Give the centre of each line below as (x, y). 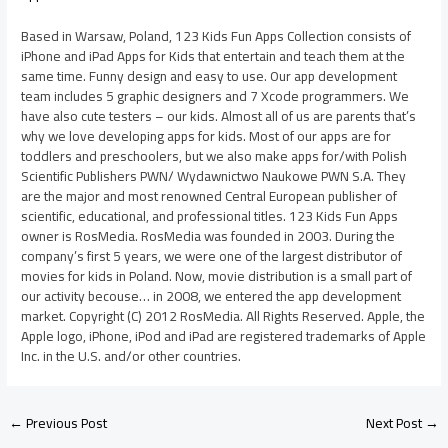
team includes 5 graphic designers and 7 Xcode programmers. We (215, 95)
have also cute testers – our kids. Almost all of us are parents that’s (219, 115)
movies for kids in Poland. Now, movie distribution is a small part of (217, 275)
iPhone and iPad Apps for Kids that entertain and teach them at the (213, 55)
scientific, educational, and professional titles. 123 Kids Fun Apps (210, 215)
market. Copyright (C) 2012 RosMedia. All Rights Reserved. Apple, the (223, 315)
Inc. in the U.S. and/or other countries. (131, 355)
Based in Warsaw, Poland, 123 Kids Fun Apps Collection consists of (216, 35)
